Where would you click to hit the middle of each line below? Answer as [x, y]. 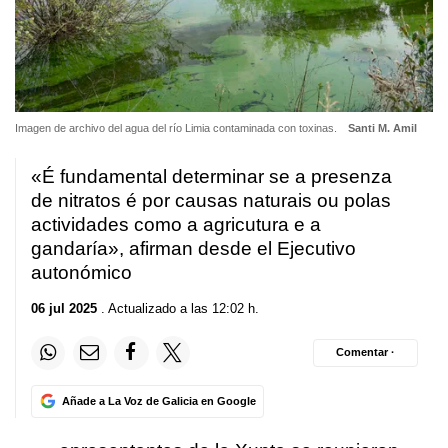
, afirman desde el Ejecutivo [237, 249]
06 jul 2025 [64, 308]
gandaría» [75, 249]
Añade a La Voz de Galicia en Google [158, 400]
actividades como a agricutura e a [176, 225]
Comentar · [365, 352]
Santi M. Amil [382, 128]
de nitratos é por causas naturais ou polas [211, 201]
